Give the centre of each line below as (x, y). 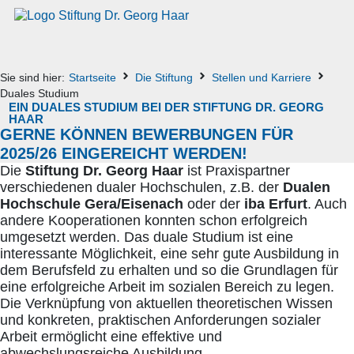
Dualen (307, 187)
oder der (214, 204)
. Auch (327, 204)
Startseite (92, 77)
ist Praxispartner (237, 171)
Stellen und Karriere (262, 77)
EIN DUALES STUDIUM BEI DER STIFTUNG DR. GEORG (167, 107)
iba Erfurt (276, 204)
